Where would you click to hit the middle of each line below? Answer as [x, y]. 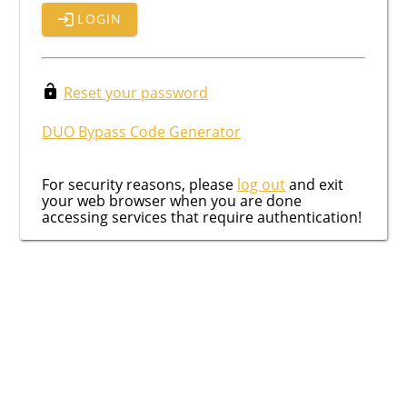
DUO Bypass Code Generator [141, 132]
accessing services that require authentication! [202, 218]
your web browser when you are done [172, 201]
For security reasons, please [139, 185]
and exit [314, 185]
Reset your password [136, 93]
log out [261, 185]
